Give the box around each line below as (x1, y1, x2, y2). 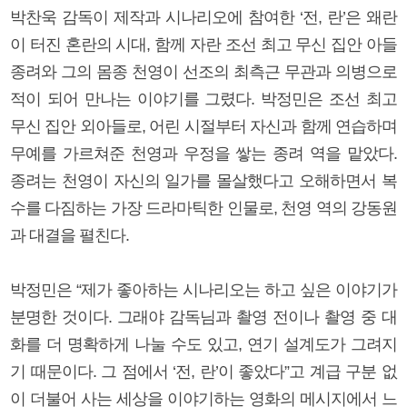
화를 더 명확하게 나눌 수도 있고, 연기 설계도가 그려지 (10, 334, 397, 353)
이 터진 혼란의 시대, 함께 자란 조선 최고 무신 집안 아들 (10, 35, 397, 54)
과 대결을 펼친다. (10, 225, 129, 244)
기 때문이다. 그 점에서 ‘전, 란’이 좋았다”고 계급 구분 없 (10, 362, 397, 381)
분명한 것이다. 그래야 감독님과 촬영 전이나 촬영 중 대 (10, 307, 397, 326)
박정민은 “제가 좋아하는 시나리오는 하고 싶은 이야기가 (10, 280, 397, 299)
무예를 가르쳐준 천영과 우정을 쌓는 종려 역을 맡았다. (10, 144, 397, 163)
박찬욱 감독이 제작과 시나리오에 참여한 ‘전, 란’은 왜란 (10, 7, 397, 26)
